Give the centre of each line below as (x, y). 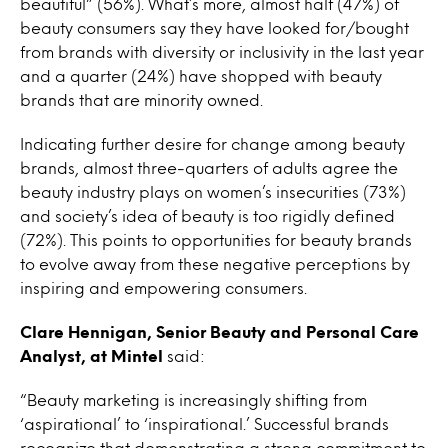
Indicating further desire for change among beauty (212, 143)
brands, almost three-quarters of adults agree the (209, 167)
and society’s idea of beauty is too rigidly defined (207, 215)
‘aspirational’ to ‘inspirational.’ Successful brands (204, 423)
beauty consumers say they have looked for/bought (214, 27)
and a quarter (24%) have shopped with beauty (201, 75)
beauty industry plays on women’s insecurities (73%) (213, 191)
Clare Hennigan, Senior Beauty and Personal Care (219, 331)
